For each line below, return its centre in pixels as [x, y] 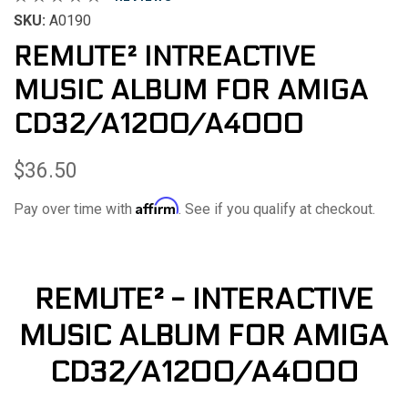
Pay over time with [75, 209]
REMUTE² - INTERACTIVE [204, 299]
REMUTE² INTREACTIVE [165, 57]
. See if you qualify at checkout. [277, 209]
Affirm [157, 206]
